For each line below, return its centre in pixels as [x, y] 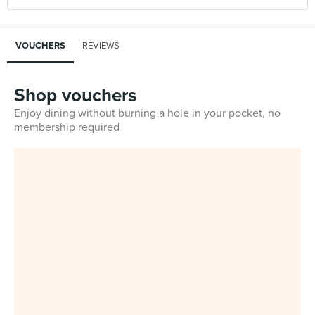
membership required [67, 127]
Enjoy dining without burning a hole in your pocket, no [147, 113]
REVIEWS [101, 46]
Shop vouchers [75, 95]
